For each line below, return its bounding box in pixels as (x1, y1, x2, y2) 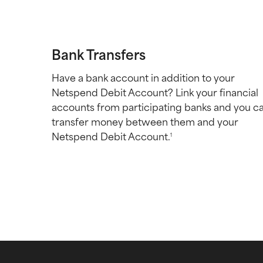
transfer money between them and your (52, 115, 238, 129)
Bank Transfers (52, 46, 146, 63)
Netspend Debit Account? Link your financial (52, 86, 258, 99)
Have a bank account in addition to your (52, 71, 235, 85)
